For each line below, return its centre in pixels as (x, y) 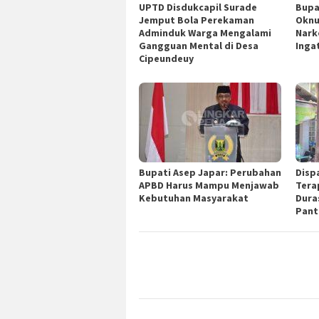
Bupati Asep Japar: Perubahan (210, 173)
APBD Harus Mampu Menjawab (209, 185)
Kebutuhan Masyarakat (194, 198)
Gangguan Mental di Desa (199, 46)
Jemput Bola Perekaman (197, 20)
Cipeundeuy (166, 59)
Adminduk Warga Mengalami (205, 33)
